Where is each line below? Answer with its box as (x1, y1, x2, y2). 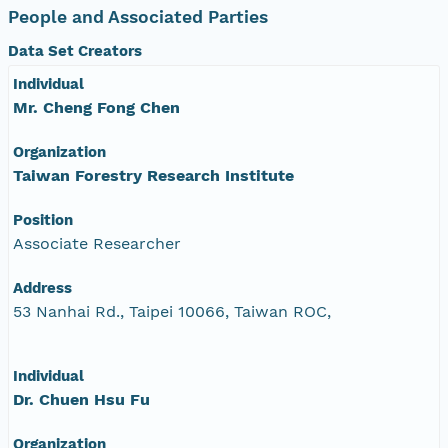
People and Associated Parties (8, 6, 268, 27)
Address (13, 278, 72, 297)
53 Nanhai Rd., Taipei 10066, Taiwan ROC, (13, 301, 331, 321)
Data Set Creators (8, 41, 142, 60)
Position (13, 210, 73, 229)
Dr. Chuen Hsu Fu (13, 389, 150, 409)
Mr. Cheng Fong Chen (13, 97, 180, 117)
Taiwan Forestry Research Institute (13, 165, 294, 185)
